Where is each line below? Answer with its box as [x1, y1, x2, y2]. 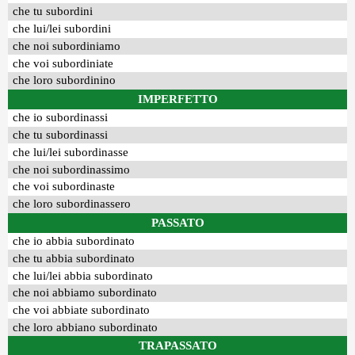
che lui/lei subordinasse [13, 145, 129, 158]
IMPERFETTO [137, 92, 218, 105]
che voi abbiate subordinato [13, 303, 151, 317]
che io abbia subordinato [13, 234, 136, 247]
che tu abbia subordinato [13, 251, 136, 265]
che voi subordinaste [13, 180, 116, 193]
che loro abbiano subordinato [13, 320, 158, 334]
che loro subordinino [13, 74, 116, 87]
